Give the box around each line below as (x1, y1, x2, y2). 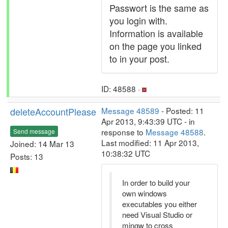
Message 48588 (146, 126, 204, 137)
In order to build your (122, 177, 190, 188)
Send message (13, 126, 55, 135)
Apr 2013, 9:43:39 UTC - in (101, 116, 195, 127)
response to (101, 126, 146, 137)
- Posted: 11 (159, 105, 204, 116)
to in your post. (109, 52, 169, 65)
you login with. (109, 14, 167, 27)
